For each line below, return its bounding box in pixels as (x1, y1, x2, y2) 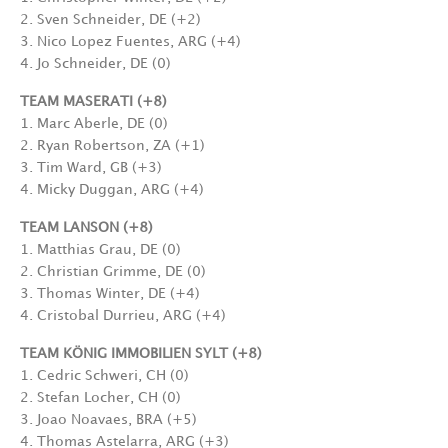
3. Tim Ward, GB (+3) (20, 161, 162, 175)
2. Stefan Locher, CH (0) (20, 391, 181, 405)
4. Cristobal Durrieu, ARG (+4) (20, 309, 226, 323)
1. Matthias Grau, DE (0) (20, 243, 181, 257)
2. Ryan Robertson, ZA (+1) (20, 139, 205, 153)
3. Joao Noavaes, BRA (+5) (20, 413, 197, 427)
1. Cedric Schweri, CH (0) (20, 369, 189, 383)
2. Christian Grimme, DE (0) (20, 265, 206, 279)
